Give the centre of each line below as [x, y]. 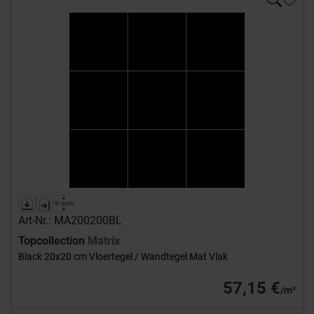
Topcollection [53, 241]
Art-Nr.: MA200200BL [70, 221]
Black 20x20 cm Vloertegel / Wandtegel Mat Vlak [123, 257]
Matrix [104, 241]
